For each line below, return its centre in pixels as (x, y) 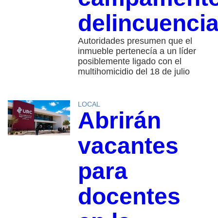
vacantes (128, 146)
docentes (129, 197)
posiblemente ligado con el (129, 62)
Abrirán (119, 121)
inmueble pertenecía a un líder (137, 51)
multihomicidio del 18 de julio (134, 72)
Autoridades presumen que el (135, 41)
